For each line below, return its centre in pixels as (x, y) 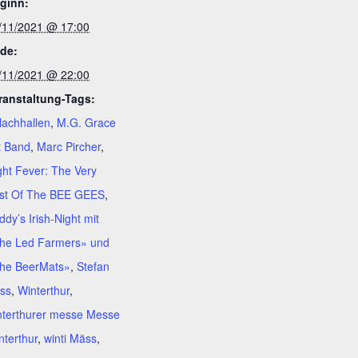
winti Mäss (70, 338)
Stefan (93, 266)
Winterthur (44, 290)
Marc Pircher (69, 146)
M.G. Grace (86, 122)
